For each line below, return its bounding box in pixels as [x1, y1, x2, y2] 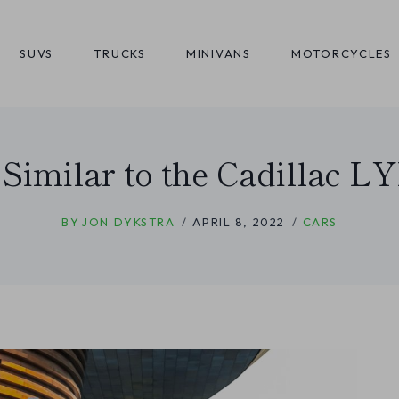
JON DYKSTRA [82, 214, 175, 229]
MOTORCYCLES [291, 46, 392, 61]
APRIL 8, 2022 [192, 214, 285, 229]
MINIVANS [186, 46, 251, 61]
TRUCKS [94, 46, 146, 61]
